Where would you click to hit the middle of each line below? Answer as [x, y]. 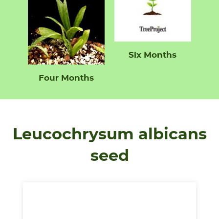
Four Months [66, 78]
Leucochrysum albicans [109, 135]
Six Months [153, 55]
